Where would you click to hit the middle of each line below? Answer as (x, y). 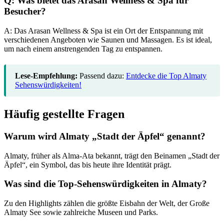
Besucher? (25, 11)
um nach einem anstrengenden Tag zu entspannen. (83, 49)
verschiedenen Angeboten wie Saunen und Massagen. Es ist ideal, (108, 40)
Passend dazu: (102, 76)
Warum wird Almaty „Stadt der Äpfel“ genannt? (105, 136)
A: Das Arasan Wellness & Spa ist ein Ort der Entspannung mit (103, 31)
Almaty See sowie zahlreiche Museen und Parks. (81, 212)
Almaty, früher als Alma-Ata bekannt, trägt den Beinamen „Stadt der (112, 155)
